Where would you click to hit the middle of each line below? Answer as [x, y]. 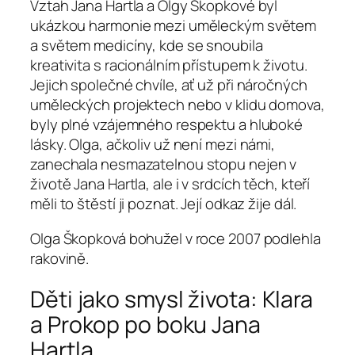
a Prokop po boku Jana [145, 325]
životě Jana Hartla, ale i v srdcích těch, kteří [170, 184]
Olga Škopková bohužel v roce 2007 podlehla [176, 238]
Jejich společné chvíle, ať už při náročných [169, 85]
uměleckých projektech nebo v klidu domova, [177, 105]
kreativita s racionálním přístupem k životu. [169, 65]
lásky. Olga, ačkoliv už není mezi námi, [153, 145]
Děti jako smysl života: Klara [172, 300]
